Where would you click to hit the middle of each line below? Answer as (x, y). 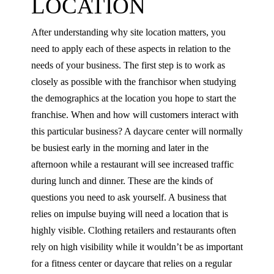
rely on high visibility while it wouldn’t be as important (137, 247)
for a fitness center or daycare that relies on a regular (131, 264)
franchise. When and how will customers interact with (135, 115)
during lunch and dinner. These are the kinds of (122, 181)
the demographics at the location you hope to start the (134, 98)
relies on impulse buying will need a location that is (130, 214)
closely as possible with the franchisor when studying (134, 82)
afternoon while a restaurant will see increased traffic (132, 165)
